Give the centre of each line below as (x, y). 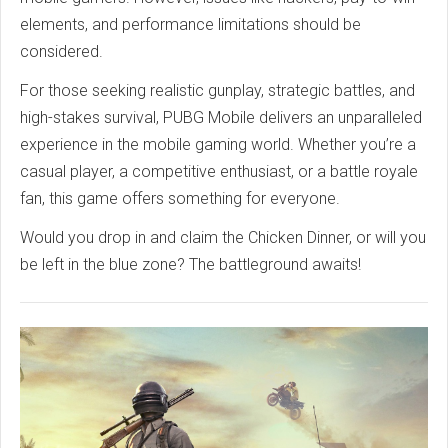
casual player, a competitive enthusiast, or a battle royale (219, 172)
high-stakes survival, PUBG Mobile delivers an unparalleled (221, 118)
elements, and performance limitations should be (190, 25)
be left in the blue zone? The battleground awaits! (190, 265)
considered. (61, 52)
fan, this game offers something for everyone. (180, 199)
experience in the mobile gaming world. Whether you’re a (218, 145)
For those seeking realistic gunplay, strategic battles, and (217, 91)
